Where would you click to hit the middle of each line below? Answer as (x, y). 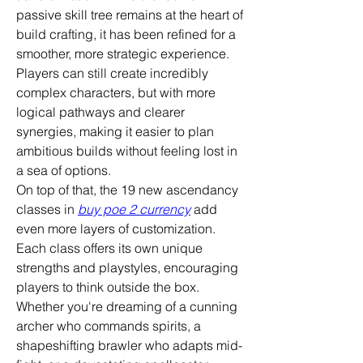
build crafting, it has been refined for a (126, 34)
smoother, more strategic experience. (123, 53)
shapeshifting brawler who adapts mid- (129, 345)
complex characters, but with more (116, 92)
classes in (47, 209)
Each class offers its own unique (109, 248)
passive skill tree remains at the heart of (130, 14)
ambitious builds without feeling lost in (127, 150)
